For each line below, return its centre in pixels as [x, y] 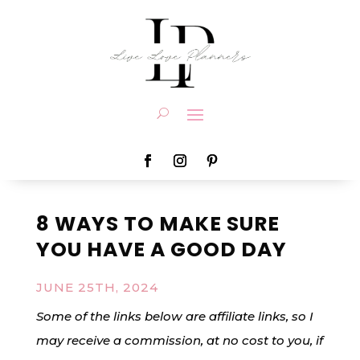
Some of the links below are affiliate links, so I [174, 317]
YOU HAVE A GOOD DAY [161, 250]
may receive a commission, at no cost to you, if [179, 341]
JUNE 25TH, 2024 [97, 288]
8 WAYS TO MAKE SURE [157, 224]
